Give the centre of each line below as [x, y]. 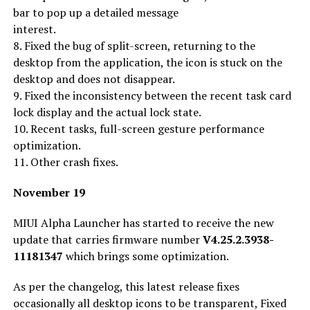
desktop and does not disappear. [94, 79]
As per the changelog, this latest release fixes [126, 286]
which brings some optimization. [146, 256]
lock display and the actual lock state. [107, 112]
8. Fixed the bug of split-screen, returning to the [134, 45]
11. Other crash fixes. [65, 162]
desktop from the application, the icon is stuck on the [147, 62]
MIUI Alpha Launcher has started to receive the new [143, 222]
